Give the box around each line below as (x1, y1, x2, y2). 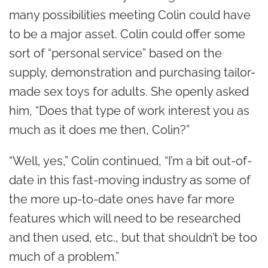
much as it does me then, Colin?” (9, 123, 190, 137)
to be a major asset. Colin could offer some (9, 27, 245, 41)
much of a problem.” (9, 249, 119, 264)
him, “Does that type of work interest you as (9, 103, 249, 118)
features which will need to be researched (9, 211, 240, 226)
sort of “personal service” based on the (9, 46, 222, 60)
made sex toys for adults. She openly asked (9, 84, 249, 99)
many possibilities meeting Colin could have (9, 8, 251, 22)
